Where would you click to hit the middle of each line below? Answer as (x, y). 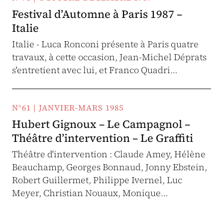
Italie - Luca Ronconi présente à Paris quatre (105, 44)
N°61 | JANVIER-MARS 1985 (68, 108)
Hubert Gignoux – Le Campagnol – (101, 124)
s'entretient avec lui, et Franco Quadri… (95, 70)
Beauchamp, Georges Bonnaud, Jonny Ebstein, (110, 167)
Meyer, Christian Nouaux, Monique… (90, 193)
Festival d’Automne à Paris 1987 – (97, 14)
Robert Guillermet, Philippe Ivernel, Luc (97, 180)
